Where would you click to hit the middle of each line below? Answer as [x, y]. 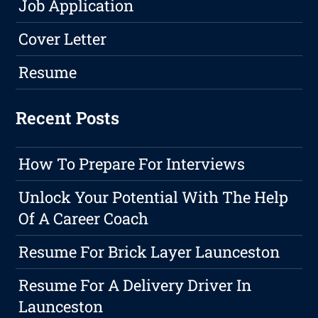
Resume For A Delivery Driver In [135, 285]
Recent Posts [68, 118]
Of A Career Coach [84, 219]
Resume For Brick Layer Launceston [149, 252]
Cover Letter [63, 39]
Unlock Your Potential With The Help [154, 197]
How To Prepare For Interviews [132, 164]
